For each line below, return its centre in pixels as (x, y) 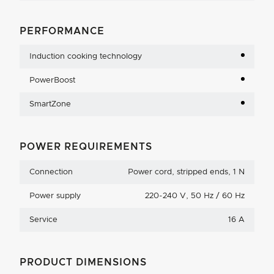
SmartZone (50, 105)
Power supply (55, 196)
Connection (51, 172)
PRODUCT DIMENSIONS (83, 263)
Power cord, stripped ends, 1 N (186, 172)
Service (43, 220)
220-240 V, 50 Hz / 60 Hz (195, 196)
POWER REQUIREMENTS (86, 147)
